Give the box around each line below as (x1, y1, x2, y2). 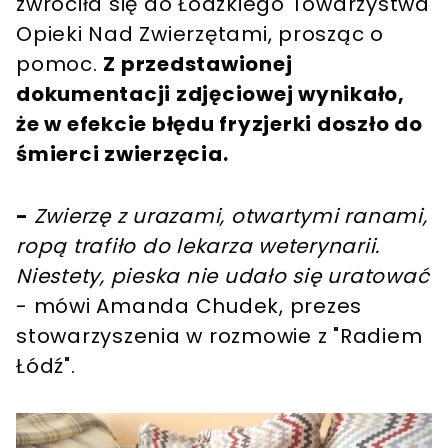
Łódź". (16, 352, 76, 381)
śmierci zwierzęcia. (16, 140, 229, 169)
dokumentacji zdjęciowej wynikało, (16, 80, 405, 109)
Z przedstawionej (103, 50, 293, 79)
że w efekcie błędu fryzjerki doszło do (16, 110, 423, 139)
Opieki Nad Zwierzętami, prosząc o (16, 20, 384, 49)
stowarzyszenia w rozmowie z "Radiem (16, 322, 423, 351)
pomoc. (16, 50, 104, 79)
